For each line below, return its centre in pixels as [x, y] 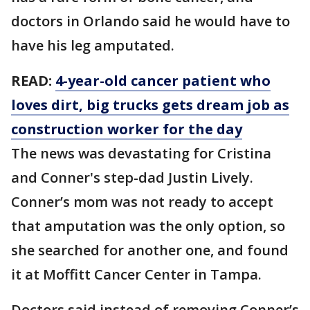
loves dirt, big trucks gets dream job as [150, 105]
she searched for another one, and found [150, 250]
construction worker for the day [127, 129]
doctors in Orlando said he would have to [151, 21]
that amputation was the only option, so [148, 226]
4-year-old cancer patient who [163, 81]
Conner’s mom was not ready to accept [142, 202]
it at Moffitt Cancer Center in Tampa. [136, 274]
